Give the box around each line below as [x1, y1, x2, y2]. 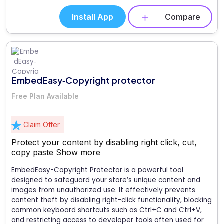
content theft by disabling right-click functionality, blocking [11, 195, 212, 205]
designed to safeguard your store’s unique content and [11, 175, 200, 185]
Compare [165, 11, 200, 22]
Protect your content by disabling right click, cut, [11, 137, 197, 148]
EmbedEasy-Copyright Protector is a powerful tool [11, 165, 183, 175]
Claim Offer [21, 120, 60, 129]
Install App [72, 11, 113, 22]
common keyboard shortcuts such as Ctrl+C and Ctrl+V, [11, 205, 202, 215]
